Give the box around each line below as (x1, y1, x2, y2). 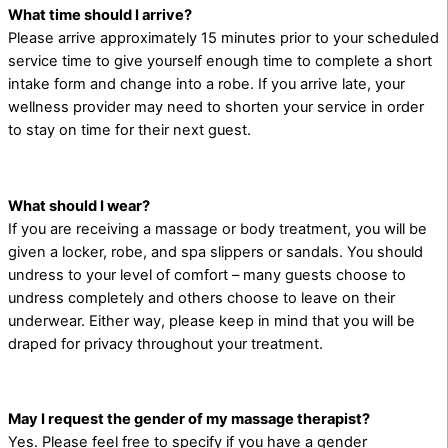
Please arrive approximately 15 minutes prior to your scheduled (8, 29, 439, 48)
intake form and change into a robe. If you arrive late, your (8, 75, 405, 94)
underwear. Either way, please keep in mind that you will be (8, 311, 415, 330)
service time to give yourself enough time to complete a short (8, 52, 432, 71)
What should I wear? (8, 196, 150, 215)
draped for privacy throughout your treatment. (8, 334, 323, 353)
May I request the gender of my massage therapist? (8, 409, 370, 428)
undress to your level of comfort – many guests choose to (8, 265, 406, 284)
